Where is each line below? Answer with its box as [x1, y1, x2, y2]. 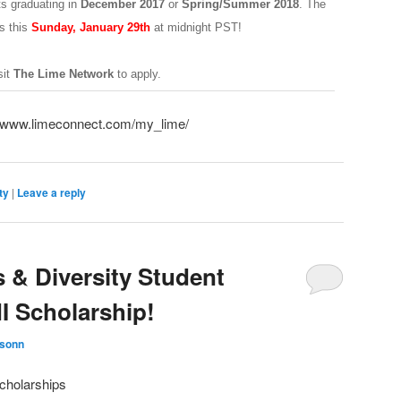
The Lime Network [13, 66, 114, 81]
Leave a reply [17, 184, 86, 201]
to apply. [113, 66, 161, 81]
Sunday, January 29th [31, 20, 154, 34]
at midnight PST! [154, 20, 242, 34]
